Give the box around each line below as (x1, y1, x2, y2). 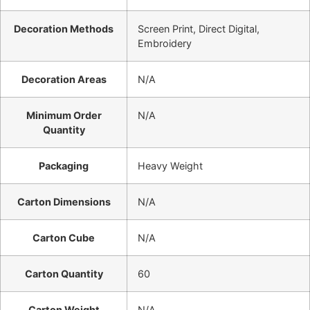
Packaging (39, 160, 89, 172)
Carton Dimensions (17, 196, 111, 208)
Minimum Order (26, 109, 102, 122)
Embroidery (138, 37, 192, 50)
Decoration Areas (21, 73, 107, 86)
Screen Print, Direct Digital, (138, 23, 259, 35)
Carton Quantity (24, 268, 103, 280)
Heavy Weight (138, 160, 203, 172)
